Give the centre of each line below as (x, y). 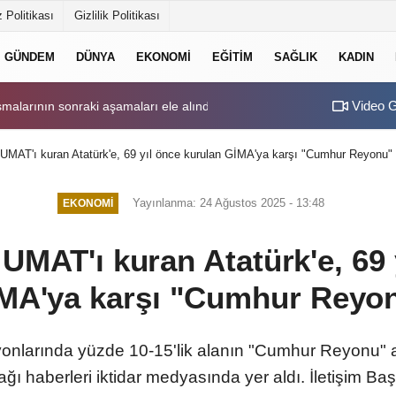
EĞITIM (232, 57)
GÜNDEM (30, 57)
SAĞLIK (296, 57)
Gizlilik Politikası (117, 15)
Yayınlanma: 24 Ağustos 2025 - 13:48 (228, 202)
